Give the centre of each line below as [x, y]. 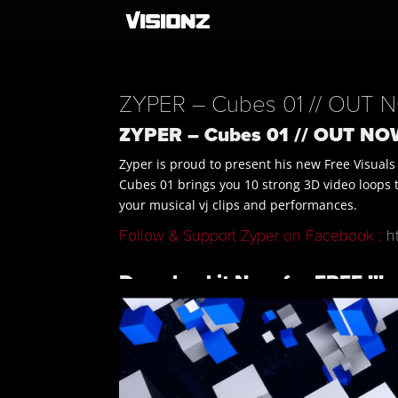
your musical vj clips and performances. [239, 205]
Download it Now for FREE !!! [252, 283]
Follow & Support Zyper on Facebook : [251, 235]
